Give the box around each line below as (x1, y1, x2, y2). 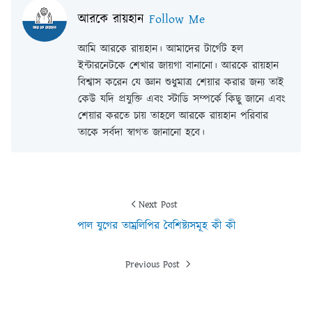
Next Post (139, 198, 178, 212)
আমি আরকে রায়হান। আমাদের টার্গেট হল (78, 41, 243, 58)
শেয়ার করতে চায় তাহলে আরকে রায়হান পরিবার (78, 108, 268, 125)
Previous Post (125, 258, 183, 272)
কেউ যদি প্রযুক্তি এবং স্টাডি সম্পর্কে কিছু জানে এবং (78, 91, 286, 108)
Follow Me (149, 10, 205, 29)
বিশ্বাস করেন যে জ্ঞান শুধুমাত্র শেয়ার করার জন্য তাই (78, 75, 284, 91)
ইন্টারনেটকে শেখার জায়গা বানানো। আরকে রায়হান (78, 58, 279, 75)
